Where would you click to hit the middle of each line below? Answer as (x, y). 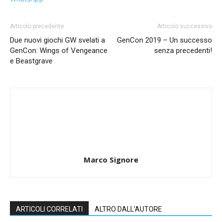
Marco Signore (111, 160)
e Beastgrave (31, 61)
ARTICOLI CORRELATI (49, 209)
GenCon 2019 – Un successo (165, 40)
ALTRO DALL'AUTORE (128, 209)
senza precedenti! (183, 51)
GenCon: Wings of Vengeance (59, 51)
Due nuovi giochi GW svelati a (57, 40)
